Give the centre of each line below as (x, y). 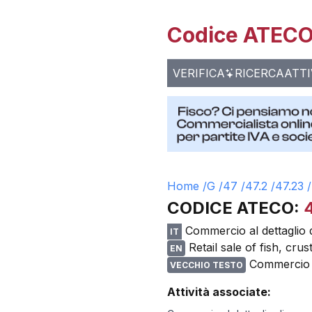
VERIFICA (199, 73)
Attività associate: (219, 292)
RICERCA (259, 73)
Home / (187, 186)
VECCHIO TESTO (206, 265)
